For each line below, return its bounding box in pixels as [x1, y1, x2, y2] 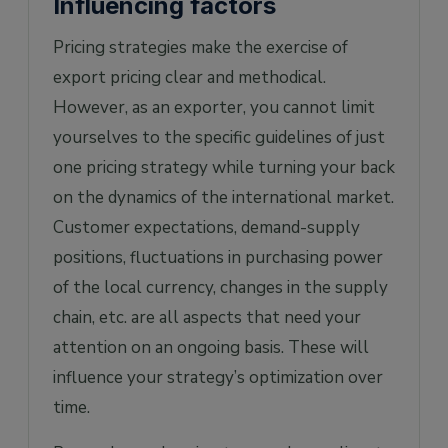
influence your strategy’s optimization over [53, 365, 383, 389]
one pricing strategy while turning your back [53, 155, 395, 179]
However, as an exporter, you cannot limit [53, 95, 375, 119]
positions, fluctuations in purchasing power [53, 245, 383, 269]
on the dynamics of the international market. [53, 185, 394, 209]
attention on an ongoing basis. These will [53, 335, 369, 359]
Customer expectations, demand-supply [53, 215, 360, 239]
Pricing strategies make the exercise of [53, 35, 348, 59]
